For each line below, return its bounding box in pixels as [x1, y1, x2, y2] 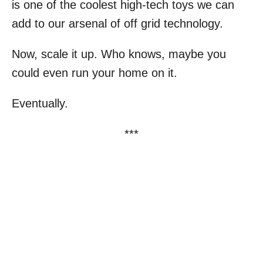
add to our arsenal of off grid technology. [12, 16, 223, 30]
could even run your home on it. [12, 66, 177, 79]
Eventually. [12, 96, 68, 110]
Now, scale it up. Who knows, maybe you [12, 47, 226, 60]
